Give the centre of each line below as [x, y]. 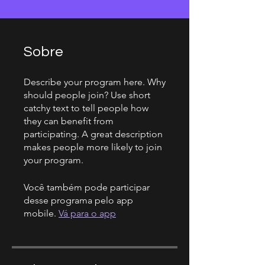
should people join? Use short [87, 95]
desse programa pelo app [78, 200]
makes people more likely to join [93, 147]
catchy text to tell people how [86, 108]
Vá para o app [87, 213]
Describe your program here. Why [95, 82]
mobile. [40, 213]
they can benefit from [69, 121]
